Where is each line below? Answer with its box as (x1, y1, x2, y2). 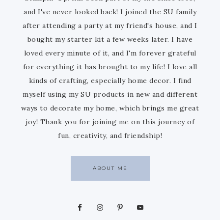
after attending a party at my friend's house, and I (23, 21, 197, 30)
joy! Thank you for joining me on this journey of (26, 117, 194, 126)
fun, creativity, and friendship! (58, 131, 162, 140)
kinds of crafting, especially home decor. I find (28, 76, 192, 85)
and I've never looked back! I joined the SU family (24, 7, 196, 16)
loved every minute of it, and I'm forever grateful (24, 48, 196, 57)
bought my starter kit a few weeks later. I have (27, 34, 193, 44)
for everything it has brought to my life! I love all (23, 62, 197, 71)
